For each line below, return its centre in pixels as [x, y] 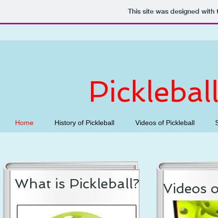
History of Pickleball [84, 123]
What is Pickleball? [77, 184]
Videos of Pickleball [165, 123]
